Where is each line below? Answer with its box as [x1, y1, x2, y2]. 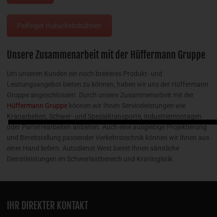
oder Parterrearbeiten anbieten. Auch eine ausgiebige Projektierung [7, 123, 207, 131]
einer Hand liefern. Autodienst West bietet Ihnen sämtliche [7, 144, 179, 152]
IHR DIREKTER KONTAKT [7, 199, 88, 212]
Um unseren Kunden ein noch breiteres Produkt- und [7, 69, 162, 77]
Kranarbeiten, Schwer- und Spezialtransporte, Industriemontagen [7, 112, 201, 120]
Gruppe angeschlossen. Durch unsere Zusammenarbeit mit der [7, 91, 194, 99]
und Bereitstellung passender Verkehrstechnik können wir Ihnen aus [7, 133, 209, 141]
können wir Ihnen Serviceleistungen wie [67, 101, 186, 109]
